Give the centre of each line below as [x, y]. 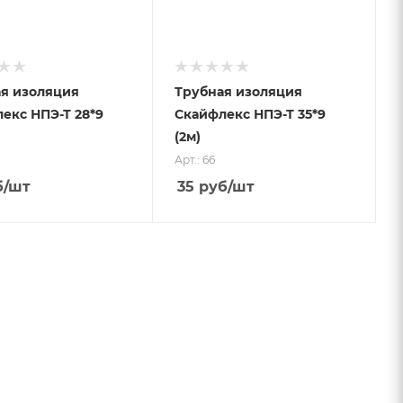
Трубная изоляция [238, 91]
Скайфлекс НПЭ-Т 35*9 [250, 114]
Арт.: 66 [194, 159]
